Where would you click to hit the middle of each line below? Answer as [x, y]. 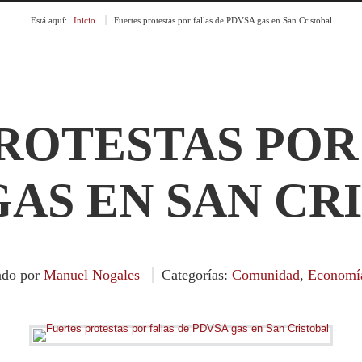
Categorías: [197, 275]
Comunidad [266, 275]
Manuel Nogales [92, 275]
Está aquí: [48, 20]
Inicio [84, 20]
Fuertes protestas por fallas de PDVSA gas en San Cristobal [223, 20]
